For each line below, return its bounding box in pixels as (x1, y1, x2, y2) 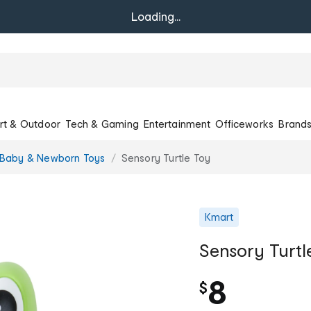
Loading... (131, 10, 180, 23)
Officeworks (215, 117, 274, 130)
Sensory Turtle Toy (121, 151, 211, 164)
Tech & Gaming (65, 117, 139, 130)
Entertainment (144, 117, 210, 130)
